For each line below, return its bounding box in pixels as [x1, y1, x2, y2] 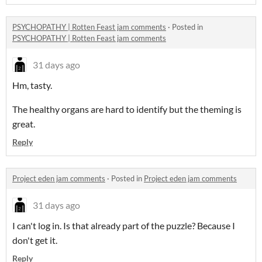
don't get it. [12, 235, 57, 246]
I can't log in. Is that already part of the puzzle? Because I [12, 220, 235, 232]
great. [12, 118, 35, 130]
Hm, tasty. [12, 80, 52, 91]
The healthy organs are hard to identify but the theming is [12, 104, 242, 115]
